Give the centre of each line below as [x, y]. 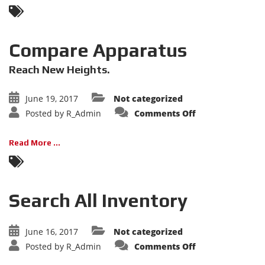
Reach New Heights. [59, 70]
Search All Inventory [98, 200]
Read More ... [35, 143]
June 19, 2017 [52, 98]
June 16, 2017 [52, 232]
